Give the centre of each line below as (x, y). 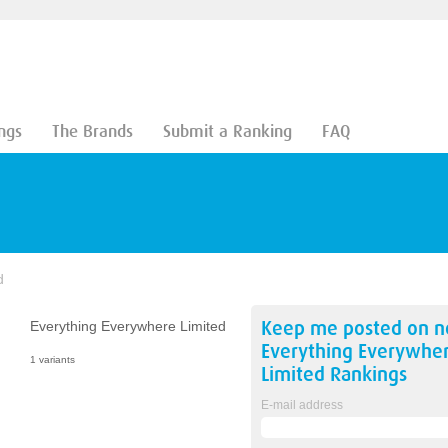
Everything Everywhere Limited (127, 326)
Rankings (365, 374)
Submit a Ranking (227, 131)
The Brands (92, 131)
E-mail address (301, 405)
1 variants (52, 359)
